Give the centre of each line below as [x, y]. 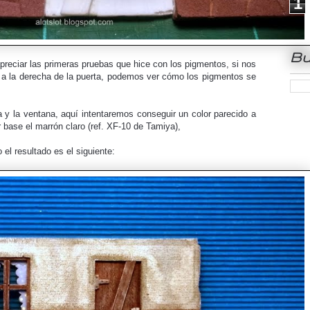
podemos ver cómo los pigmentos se [182, 77]
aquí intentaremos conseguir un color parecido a [158, 114]
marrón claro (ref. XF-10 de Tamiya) [107, 127]
